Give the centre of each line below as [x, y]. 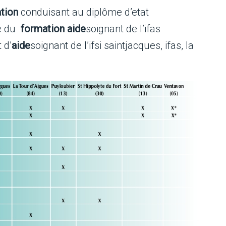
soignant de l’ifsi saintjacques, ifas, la [112, 45]
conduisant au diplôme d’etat [83, 12]
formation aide [53, 29]
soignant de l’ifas [123, 29]
